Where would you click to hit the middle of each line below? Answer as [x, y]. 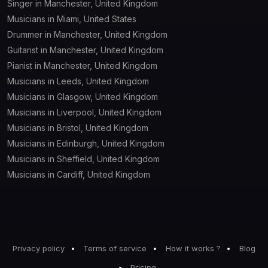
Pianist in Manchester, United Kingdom [82, 65]
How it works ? [193, 248]
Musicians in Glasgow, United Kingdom [83, 96]
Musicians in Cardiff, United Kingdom [79, 174]
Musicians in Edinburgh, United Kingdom [86, 143]
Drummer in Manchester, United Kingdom [87, 34]
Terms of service [115, 248]
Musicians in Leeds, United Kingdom [78, 81]
